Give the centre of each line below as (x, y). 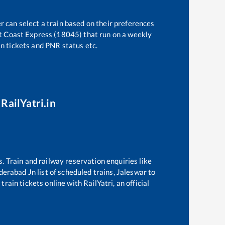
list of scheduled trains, (77, 172)
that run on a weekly (117, 34)
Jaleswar (131, 172)
